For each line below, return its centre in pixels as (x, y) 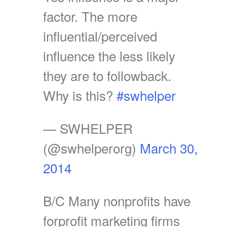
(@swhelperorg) (91, 147)
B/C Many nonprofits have (117, 200)
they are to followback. (107, 75)
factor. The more (90, 16)
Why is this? (80, 95)
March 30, (169, 147)
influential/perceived (100, 35)
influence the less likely (109, 55)
